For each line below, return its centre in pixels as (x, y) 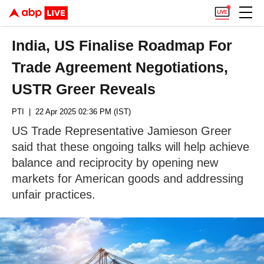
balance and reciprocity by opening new (115, 163)
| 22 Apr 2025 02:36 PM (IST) (77, 112)
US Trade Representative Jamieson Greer (122, 131)
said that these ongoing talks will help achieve (131, 147)
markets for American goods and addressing (128, 179)
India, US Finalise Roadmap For (122, 45)
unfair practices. (54, 194)
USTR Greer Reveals (84, 89)
